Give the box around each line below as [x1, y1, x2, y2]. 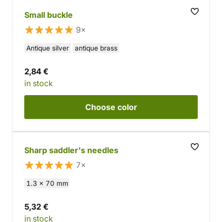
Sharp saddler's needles [24, 145, 118, 155]
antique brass [75, 44, 117, 52]
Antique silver [26, 44, 69, 52]
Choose [85, 102, 117, 112]
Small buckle [24, 10, 73, 20]
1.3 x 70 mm [26, 179, 67, 187]
